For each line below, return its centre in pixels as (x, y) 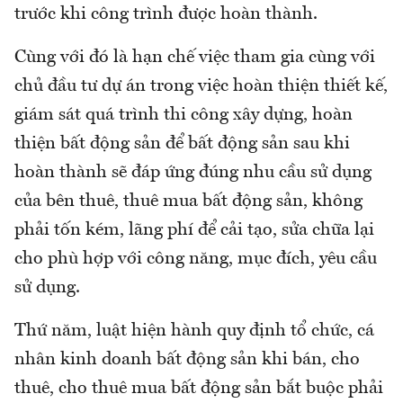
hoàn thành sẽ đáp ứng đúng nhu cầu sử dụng (193, 172)
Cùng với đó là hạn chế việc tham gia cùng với (195, 57)
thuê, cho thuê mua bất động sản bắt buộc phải (199, 388)
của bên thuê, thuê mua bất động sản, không (188, 201)
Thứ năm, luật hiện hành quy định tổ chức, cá (194, 331)
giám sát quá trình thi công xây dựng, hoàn (184, 115)
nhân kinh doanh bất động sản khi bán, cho (187, 359)
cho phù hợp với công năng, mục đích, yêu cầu (196, 259)
